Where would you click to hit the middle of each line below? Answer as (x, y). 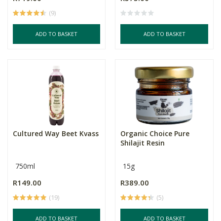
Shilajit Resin (143, 143)
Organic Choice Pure (155, 133)
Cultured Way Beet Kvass (56, 133)
